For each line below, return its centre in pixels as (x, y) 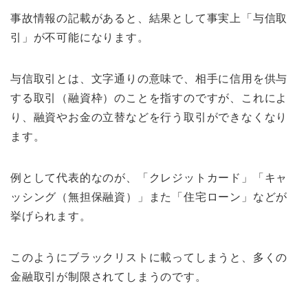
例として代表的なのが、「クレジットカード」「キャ (149, 178)
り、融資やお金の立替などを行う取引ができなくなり (149, 118)
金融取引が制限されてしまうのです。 (109, 277)
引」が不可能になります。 (80, 38)
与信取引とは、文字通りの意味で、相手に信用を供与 (149, 79)
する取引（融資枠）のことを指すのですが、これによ (149, 98)
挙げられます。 (51, 217)
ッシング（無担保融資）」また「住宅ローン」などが (149, 197)
